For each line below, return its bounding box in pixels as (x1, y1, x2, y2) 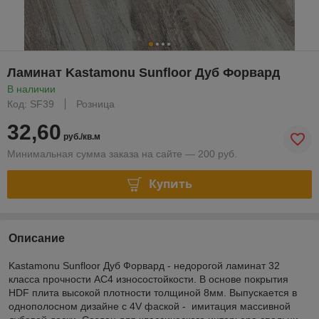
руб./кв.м (61, 131, 100, 142)
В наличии (7, 83, 56, 95)
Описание (9, 231, 65, 244)
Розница (76, 98, 115, 110)
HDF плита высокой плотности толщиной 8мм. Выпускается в (9, 286, 297, 298)
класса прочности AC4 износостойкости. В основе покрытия (9, 273, 288, 285)
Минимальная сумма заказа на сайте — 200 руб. (7, 147, 237, 159)
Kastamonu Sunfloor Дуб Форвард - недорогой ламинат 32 (9, 259, 280, 271)
